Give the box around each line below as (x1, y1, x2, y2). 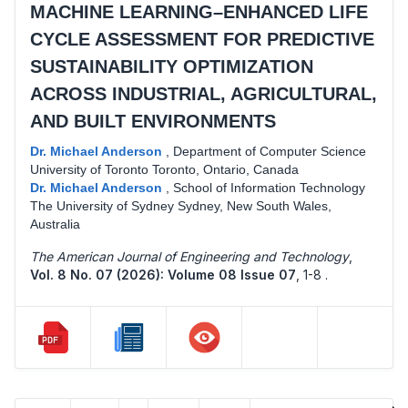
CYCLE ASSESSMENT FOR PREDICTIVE (30, 28, 374, 49)
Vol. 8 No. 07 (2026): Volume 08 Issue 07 (30, 266, 296, 282)
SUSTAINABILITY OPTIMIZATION (30, 56, 313, 76)
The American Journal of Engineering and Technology (30, 248, 349, 264)
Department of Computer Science (173, 143, 366, 158)
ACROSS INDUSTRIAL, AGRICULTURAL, (30, 83, 377, 104)
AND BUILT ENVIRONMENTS (30, 110, 276, 131)
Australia (30, 216, 80, 231)
